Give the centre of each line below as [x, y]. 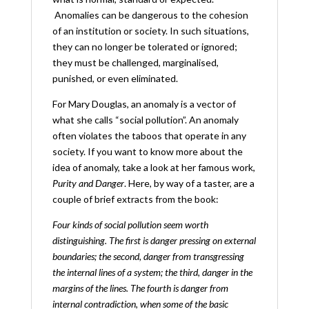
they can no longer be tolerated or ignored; [144, 46]
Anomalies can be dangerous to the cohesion [150, 14]
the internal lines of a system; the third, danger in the [152, 272]
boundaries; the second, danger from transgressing [148, 256]
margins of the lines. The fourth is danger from [140, 288]
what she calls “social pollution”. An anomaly [145, 119]
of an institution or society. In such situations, [150, 30]
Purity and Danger [88, 183]
